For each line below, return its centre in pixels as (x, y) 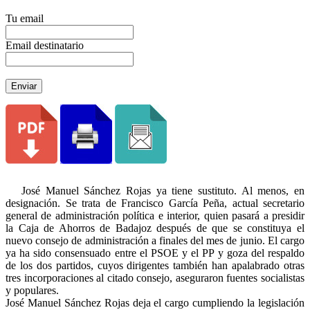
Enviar (24, 86)
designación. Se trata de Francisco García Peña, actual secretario (155, 203)
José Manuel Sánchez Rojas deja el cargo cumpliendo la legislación (155, 302)
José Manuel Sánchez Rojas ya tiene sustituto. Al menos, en (155, 190)
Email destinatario (45, 45)
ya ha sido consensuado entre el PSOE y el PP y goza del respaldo (155, 253)
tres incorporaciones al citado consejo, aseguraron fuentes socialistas (155, 277)
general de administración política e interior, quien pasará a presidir (155, 215)
